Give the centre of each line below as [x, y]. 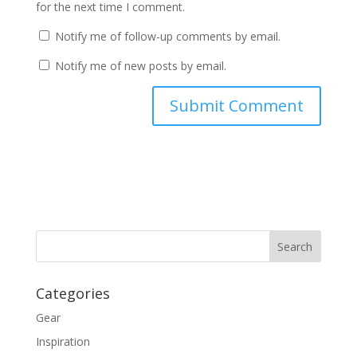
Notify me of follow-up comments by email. [167, 36]
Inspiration [63, 341]
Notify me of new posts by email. [140, 66]
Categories [73, 293]
